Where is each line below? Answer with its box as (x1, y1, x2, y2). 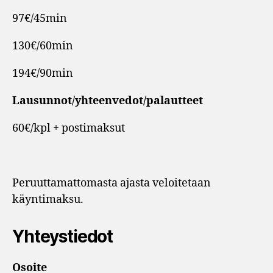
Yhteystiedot (12, 226, 113, 247)
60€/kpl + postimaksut (12, 121, 125, 136)
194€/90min (12, 66, 73, 81)
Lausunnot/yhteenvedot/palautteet (12, 94, 203, 108)
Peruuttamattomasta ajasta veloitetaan (12, 176, 211, 191)
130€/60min (12, 39, 73, 54)
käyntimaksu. (12, 193, 83, 207)
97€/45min (12, 12, 67, 26)
